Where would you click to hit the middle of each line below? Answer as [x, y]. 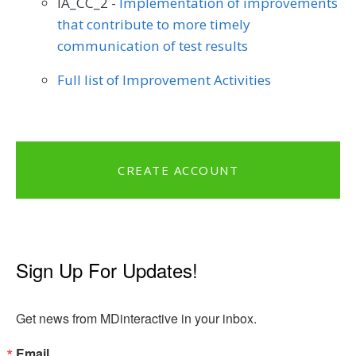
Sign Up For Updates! [107, 270]
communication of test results [153, 46]
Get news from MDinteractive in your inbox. [136, 319]
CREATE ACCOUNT [178, 170]
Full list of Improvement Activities [164, 80]
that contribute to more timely [154, 25]
